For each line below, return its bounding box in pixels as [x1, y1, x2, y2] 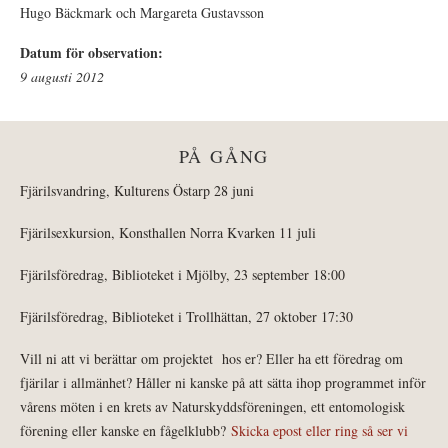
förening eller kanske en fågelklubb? [20, 420, 231, 440]
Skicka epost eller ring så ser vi [231, 420, 408, 440]
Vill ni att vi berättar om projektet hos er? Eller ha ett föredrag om [20, 348, 403, 368]
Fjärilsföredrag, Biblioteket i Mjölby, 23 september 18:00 [20, 264, 345, 284]
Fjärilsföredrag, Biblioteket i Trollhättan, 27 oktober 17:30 [20, 306, 353, 326]
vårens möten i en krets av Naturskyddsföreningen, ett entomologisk [20, 396, 405, 416]
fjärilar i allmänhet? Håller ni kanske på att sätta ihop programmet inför [20, 372, 426, 392]
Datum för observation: [20, 41, 168, 63]
